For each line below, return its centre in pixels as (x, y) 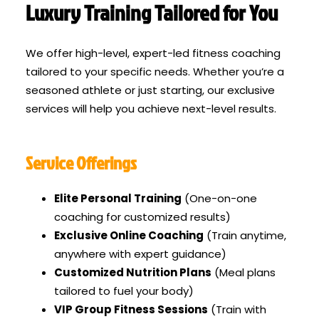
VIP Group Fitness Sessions (131, 309)
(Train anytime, (245, 235)
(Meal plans (244, 272)
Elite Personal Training (118, 198)
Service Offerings (81, 162)
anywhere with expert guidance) (140, 253)
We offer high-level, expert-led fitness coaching (153, 53)
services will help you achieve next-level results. (151, 109)
